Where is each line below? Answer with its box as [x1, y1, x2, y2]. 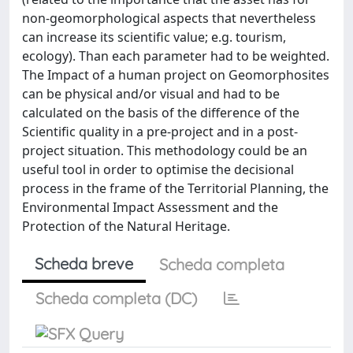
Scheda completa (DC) [35, 288, 197, 308]
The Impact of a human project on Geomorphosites [22, 66, 329, 84]
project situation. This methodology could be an [22, 142, 307, 159]
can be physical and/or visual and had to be [22, 85, 280, 102]
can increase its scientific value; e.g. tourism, [22, 28, 286, 46]
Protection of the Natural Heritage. [22, 217, 230, 235]
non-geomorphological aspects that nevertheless [22, 9, 316, 27]
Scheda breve [35, 254, 133, 273]
